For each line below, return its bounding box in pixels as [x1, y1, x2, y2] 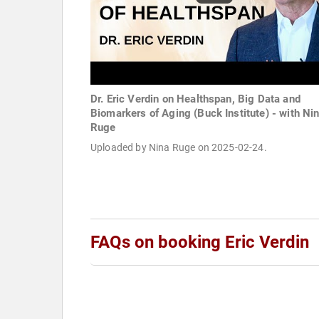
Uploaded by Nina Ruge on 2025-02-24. [90, 142, 267, 154]
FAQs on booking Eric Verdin [90, 232, 309, 253]
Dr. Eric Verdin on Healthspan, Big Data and [90, 93, 300, 106]
